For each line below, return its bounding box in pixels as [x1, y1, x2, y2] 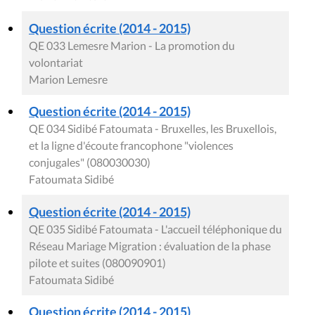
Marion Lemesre [29, 72, 108, 86]
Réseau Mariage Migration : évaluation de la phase [29, 239, 271, 253]
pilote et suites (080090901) [29, 256, 166, 270]
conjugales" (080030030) [29, 155, 150, 169]
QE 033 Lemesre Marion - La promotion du [29, 39, 235, 53]
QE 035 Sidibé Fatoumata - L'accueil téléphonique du [29, 222, 282, 236]
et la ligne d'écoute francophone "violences [29, 139, 233, 153]
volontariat [29, 56, 83, 70]
